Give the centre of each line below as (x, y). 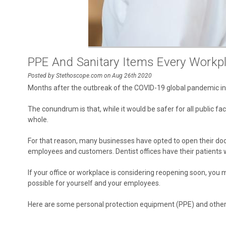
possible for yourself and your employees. (94, 183)
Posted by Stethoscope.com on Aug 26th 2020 (90, 76)
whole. (38, 120)
